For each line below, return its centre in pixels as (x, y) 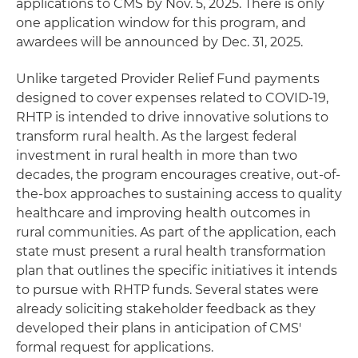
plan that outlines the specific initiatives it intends (177, 270)
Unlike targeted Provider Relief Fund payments (168, 78)
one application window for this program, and (161, 22)
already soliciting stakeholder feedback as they (166, 308)
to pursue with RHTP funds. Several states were (167, 289)
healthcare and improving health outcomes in (163, 213)
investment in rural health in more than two (157, 155)
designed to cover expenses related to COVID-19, (172, 97)
